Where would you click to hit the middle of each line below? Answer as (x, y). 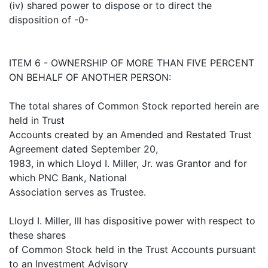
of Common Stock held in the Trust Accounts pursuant (133, 250)
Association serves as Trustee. (77, 192)
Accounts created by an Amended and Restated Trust (130, 135)
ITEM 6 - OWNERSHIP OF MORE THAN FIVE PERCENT (132, 63)
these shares (37, 235)
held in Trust (37, 121)
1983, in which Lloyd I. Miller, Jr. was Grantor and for (128, 164)
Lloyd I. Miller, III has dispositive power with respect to (132, 221)
